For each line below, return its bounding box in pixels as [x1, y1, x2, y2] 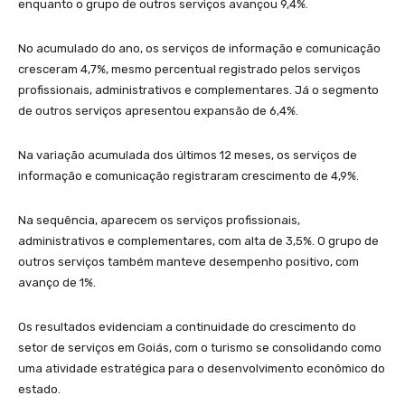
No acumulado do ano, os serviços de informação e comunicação [18, 41, 381, 55]
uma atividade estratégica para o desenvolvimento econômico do [18, 361, 385, 375]
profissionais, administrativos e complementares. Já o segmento [18, 82, 379, 97]
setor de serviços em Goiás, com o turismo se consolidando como [18, 340, 381, 354]
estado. [18, 381, 61, 396]
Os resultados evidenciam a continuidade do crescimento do [18, 319, 356, 334]
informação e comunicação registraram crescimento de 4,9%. [18, 168, 359, 183]
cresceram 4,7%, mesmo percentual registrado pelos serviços [18, 61, 361, 76]
